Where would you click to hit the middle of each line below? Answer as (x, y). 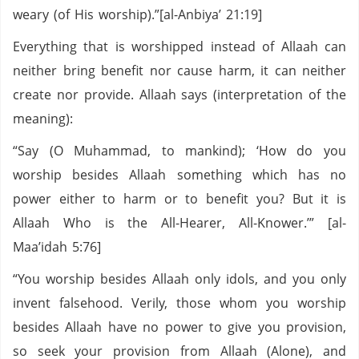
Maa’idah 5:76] (57, 247)
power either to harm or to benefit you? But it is (179, 199)
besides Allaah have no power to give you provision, (179, 327)
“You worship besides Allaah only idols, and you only (179, 279)
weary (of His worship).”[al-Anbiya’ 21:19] (137, 14)
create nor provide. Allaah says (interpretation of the (179, 95)
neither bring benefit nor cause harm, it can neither (179, 71)
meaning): (43, 119)
